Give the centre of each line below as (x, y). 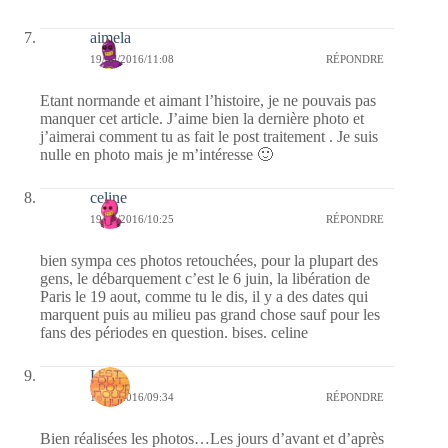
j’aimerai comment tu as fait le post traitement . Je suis (209, 136)
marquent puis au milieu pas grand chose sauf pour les (210, 314)
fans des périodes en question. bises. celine (174, 332)
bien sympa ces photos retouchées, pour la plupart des (209, 260)
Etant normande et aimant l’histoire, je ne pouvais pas (208, 100)
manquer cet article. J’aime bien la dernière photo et (202, 118)
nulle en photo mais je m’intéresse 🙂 (156, 154)
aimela (110, 37)
